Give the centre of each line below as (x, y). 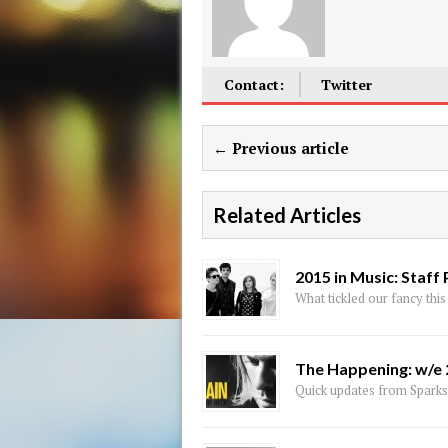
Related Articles (287, 215)
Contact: (254, 84)
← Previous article (281, 148)
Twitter (346, 84)
